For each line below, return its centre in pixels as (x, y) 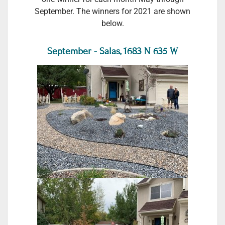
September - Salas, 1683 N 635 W (113, 51)
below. (113, 23)
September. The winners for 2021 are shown (113, 11)
